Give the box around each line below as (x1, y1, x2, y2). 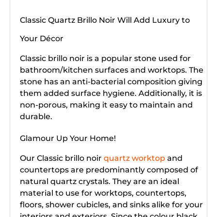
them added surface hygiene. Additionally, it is (20, 89, 202, 98)
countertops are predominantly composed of (20, 165, 198, 175)
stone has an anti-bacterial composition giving (20, 77, 202, 87)
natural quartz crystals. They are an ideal (20, 177, 179, 186)
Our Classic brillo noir (20, 154, 104, 163)
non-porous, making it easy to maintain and (20, 100, 193, 110)
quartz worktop (104, 154, 165, 163)
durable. (20, 112, 52, 122)
